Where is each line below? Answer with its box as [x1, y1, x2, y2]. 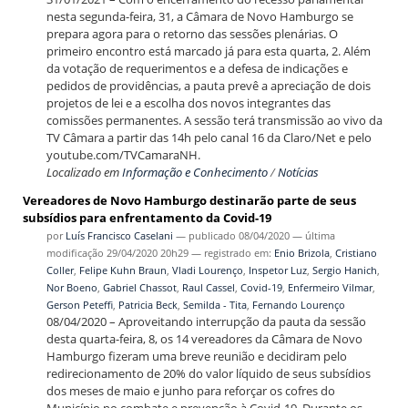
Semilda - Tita [182, 298, 247, 312]
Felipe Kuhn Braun [78, 263, 167, 278]
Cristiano [334, 246, 377, 260]
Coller [46, 263, 74, 278]
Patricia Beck [117, 298, 178, 312]
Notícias [277, 163, 319, 180]
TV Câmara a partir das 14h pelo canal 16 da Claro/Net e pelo [46, 128, 372, 146]
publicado [188, 229, 236, 243]
